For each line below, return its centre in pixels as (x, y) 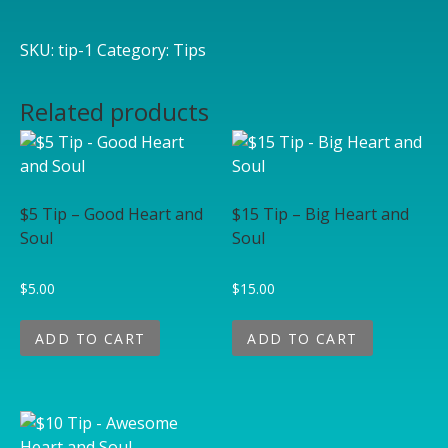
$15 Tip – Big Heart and (321, 214)
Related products (114, 111)
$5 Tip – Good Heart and (111, 214)
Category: (135, 50)
